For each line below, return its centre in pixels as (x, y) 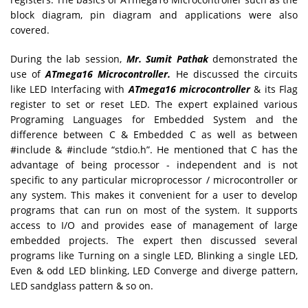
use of (28, 74)
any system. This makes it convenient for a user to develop (154, 195)
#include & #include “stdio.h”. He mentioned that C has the (154, 149)
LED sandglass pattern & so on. (82, 285)
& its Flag (276, 89)
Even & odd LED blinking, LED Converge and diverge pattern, (154, 270)
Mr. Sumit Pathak (165, 58)
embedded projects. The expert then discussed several (154, 240)
